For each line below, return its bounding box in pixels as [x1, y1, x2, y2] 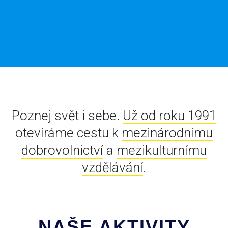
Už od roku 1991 [123, 108, 216, 123]
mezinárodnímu [122, 125, 213, 140]
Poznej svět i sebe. [12, 108, 123, 123]
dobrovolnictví [21, 142, 103, 158]
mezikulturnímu [117, 142, 207, 158]
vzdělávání [82, 160, 143, 175]
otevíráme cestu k [15, 125, 122, 140]
